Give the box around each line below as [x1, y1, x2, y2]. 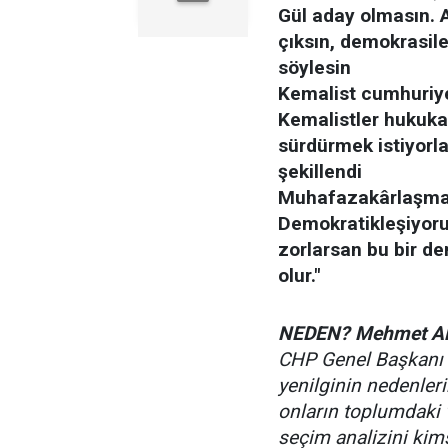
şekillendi [278, 160, 362, 183]
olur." [278, 264, 320, 287]
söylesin [278, 56, 351, 79]
